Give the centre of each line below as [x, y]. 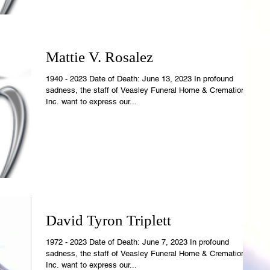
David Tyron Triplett [108, 221]
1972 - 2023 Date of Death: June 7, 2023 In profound [137, 242]
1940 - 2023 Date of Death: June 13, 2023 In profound [140, 79]
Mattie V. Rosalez [99, 57]
